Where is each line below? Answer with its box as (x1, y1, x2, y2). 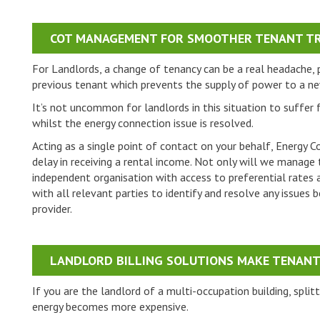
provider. (32, 201, 72, 216)
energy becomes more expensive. (32, 299, 189, 314)
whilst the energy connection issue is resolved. (32, 116, 254, 130)
